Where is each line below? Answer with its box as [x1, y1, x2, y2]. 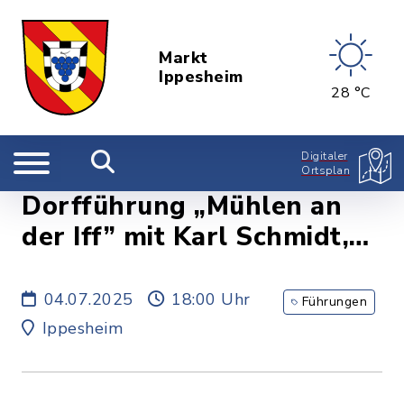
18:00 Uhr [171, 289, 251, 310]
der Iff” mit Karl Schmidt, [22, 219, 349, 254]
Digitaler [301, 149, 348, 163]
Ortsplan [301, 163, 350, 178]
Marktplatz [22, 250, 163, 285]
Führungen [301, 293, 367, 310]
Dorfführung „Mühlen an [22, 188, 342, 224]
